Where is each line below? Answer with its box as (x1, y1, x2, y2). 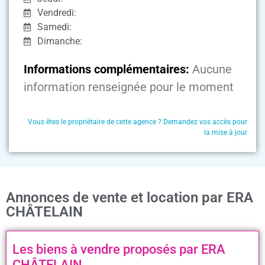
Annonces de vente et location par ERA (6, 189, 253, 206)
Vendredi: (37, 7, 76, 19)
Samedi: (37, 21, 72, 33)
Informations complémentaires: (24, 62, 189, 77)
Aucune (192, 62, 232, 77)
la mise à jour (204, 128, 247, 137)
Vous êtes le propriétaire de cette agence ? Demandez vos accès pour (28, 117, 247, 126)
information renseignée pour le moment (24, 80, 234, 95)
